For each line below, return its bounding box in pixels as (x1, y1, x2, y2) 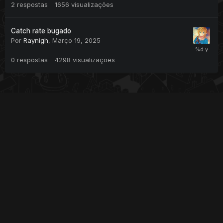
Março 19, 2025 (52, 36, 101, 45)
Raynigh (23, 36, 48, 45)
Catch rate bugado (11, 27, 71, 35)
